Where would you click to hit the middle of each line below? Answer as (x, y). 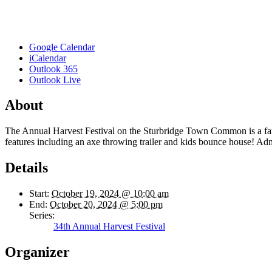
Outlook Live (55, 80)
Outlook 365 (53, 69)
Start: (39, 194)
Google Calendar (62, 47)
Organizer (37, 252)
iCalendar (48, 58)
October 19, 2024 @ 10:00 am (110, 194)
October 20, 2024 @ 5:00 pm (106, 205)
